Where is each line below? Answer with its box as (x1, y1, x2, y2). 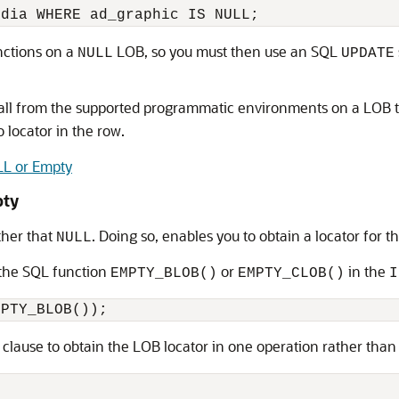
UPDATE (341, 45, 395, 61)
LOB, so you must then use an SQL (117, 42, 341, 61)
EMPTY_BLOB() (110, 265, 217, 281)
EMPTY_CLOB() (238, 265, 345, 281)
